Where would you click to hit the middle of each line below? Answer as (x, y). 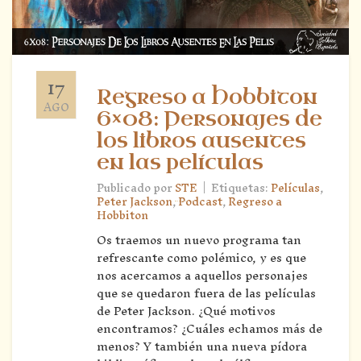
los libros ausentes (201, 141)
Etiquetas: (241, 188)
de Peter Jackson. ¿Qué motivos (186, 310)
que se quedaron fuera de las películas (206, 293)
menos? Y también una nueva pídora (202, 346)
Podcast (200, 201)
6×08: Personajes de (210, 119)
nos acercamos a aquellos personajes (202, 275)
